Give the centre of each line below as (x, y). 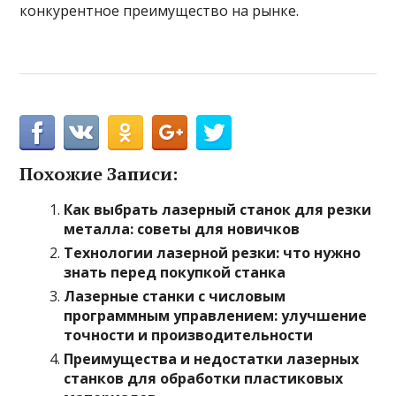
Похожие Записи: (99, 174)
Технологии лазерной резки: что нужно (213, 253)
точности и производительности (189, 335)
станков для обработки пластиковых (204, 378)
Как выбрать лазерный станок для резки (218, 209)
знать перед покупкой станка (175, 272)
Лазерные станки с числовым (175, 296)
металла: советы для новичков (182, 229)
